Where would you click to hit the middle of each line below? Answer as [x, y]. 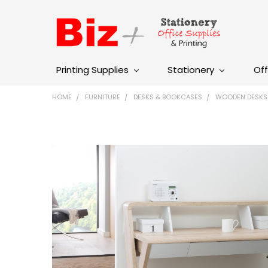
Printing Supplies [94, 70]
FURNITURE [103, 97]
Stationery [192, 70]
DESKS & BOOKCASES [168, 97]
